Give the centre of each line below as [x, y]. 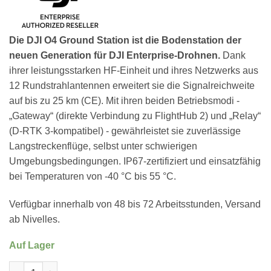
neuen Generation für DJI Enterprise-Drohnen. [115, 56]
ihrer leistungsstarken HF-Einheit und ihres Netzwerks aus [134, 71]
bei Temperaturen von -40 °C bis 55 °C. [93, 177]
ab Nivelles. [34, 219]
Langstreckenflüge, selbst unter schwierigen [103, 146]
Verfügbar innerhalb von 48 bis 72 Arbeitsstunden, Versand [135, 204]
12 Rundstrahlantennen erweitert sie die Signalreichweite [132, 86]
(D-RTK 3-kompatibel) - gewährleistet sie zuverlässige [125, 131]
